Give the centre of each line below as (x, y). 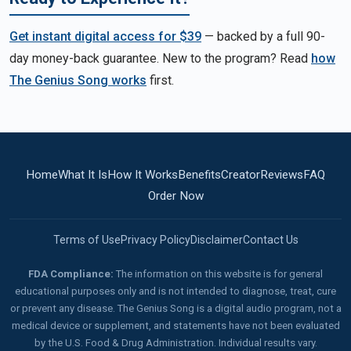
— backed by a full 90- (263, 37)
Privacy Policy (155, 240)
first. (160, 81)
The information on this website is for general (218, 274)
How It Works (143, 175)
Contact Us (270, 240)
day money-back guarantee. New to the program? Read (160, 59)
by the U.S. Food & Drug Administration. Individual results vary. (175, 343)
